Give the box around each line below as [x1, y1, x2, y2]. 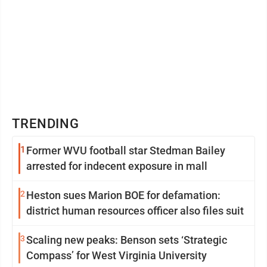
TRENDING [12, 116, 80, 131]
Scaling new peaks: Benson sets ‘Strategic [26, 234, 227, 246]
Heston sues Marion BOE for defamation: [26, 189, 221, 201]
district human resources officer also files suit [26, 204, 244, 217]
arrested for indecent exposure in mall [26, 160, 207, 172]
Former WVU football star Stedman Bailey [26, 144, 225, 157]
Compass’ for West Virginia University [26, 249, 207, 262]
